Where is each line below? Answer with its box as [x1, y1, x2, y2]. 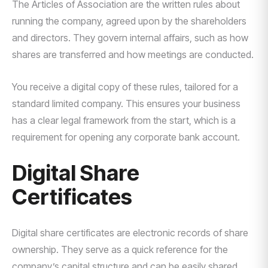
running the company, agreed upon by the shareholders [12, 15, 246, 27]
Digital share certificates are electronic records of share [12, 227, 248, 239]
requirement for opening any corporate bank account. [12, 131, 240, 143]
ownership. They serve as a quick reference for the [12, 243, 228, 255]
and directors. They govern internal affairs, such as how [12, 32, 248, 44]
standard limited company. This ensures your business [12, 98, 240, 109]
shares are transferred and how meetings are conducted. [12, 48, 254, 60]
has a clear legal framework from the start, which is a [12, 114, 236, 126]
